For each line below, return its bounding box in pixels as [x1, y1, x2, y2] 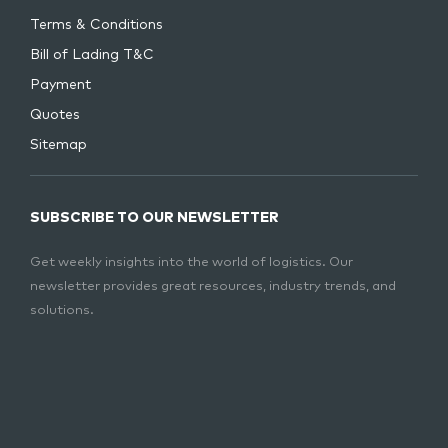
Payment [30, 78, 91, 93]
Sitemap [30, 138, 87, 153]
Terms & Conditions [30, 18, 163, 33]
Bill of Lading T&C [30, 48, 154, 63]
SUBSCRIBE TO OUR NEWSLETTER [30, 210, 279, 225]
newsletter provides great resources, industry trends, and [30, 279, 396, 293]
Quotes [30, 108, 80, 123]
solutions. [30, 303, 94, 317]
